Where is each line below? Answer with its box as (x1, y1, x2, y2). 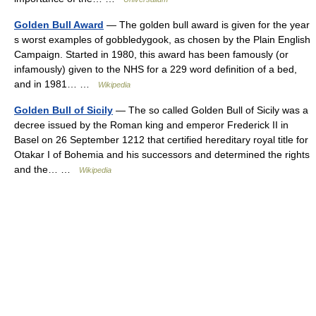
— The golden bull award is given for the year (104, 19, 310, 30)
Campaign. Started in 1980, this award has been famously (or (14, 49, 288, 60)
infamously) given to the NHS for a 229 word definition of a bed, (14, 63, 297, 75)
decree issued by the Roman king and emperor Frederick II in (14, 119, 288, 130)
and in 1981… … (14, 78, 98, 90)
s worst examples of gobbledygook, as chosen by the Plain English (14, 34, 310, 45)
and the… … (14, 164, 79, 175)
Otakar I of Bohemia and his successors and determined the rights (14, 149, 310, 160)
